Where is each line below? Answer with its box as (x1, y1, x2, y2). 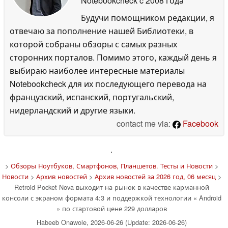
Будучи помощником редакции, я (81, 11, 214, 23)
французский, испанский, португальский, (10, 91, 174, 103)
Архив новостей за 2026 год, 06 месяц (94, 171, 216, 181)
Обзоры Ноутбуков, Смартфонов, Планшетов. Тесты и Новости (10, 160, 213, 170)
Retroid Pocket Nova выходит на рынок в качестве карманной (14, 182, 209, 192)
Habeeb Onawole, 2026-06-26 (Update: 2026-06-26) (36, 217, 187, 227)
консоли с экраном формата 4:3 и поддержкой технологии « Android (2, 192, 221, 203)
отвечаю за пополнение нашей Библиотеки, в (10, 24, 193, 37)
